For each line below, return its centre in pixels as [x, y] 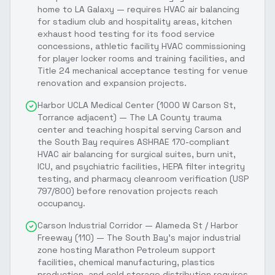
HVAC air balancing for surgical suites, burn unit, [137, 154]
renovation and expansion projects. [112, 83]
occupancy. [61, 203]
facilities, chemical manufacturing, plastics [126, 262]
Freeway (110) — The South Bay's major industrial [139, 237]
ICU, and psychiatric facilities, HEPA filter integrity [141, 166]
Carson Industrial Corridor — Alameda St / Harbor [138, 225]
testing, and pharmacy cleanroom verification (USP [143, 178]
